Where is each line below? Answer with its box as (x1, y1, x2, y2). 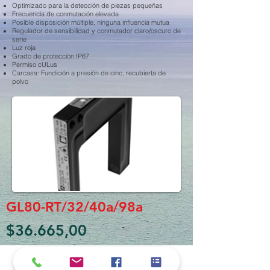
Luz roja (12, 43, 36, 52)
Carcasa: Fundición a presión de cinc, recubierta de (12, 69, 166, 77)
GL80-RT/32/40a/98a (6, 198, 143, 215)
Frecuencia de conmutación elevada (12, 10, 119, 18)
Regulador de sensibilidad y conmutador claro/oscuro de (12, 27, 181, 35)
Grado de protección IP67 (12, 52, 89, 60)
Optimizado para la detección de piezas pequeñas (12, 1, 163, 10)
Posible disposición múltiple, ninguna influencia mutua (12, 18, 169, 27)
